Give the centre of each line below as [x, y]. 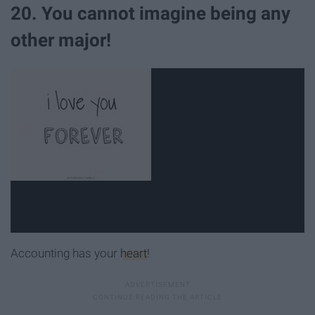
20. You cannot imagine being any [150, 13]
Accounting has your [65, 253]
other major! [61, 40]
